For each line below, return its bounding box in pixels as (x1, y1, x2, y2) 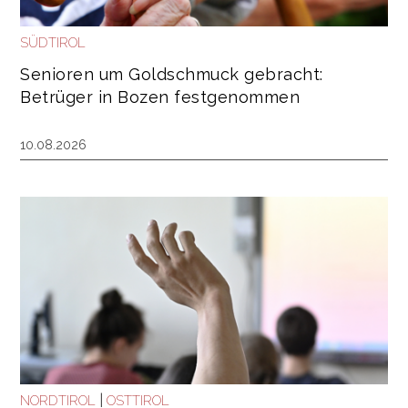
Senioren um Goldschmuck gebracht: (20, 65, 323, 85)
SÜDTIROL (20, 35, 86, 52)
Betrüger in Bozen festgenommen (20, 87, 300, 107)
